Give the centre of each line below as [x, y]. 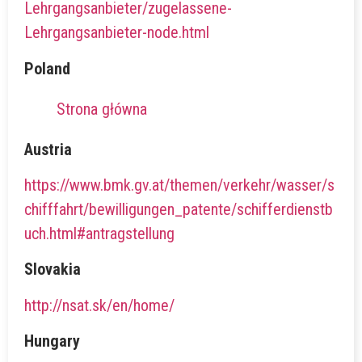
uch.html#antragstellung [99, 234]
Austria [48, 149]
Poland [47, 68]
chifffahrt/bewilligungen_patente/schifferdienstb [179, 210]
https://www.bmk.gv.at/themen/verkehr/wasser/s [179, 185]
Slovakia [53, 269]
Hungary [52, 341]
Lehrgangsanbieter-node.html [117, 33]
